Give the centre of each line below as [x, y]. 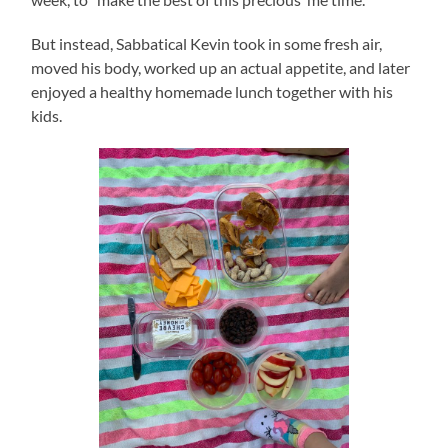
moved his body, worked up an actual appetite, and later [221, 68]
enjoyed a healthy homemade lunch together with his [212, 92]
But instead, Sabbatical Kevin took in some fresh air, [207, 44]
